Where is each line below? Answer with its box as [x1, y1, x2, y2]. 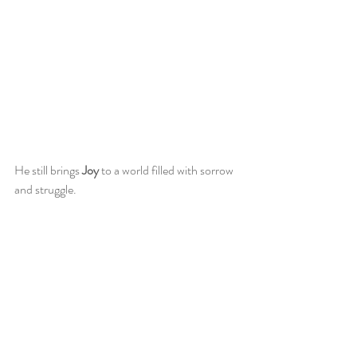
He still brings [14, 160, 82, 179]
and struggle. [14, 179, 79, 198]
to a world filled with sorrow [99, 160, 236, 179]
